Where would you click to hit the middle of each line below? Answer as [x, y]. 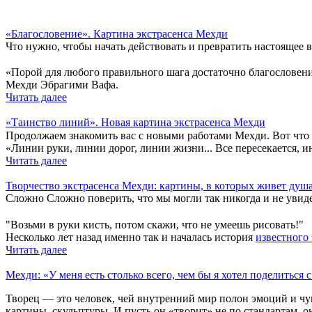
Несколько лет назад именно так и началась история [131, 237]
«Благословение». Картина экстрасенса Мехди [117, 34]
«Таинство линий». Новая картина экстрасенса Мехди [135, 123]
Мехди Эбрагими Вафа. [62, 85]
